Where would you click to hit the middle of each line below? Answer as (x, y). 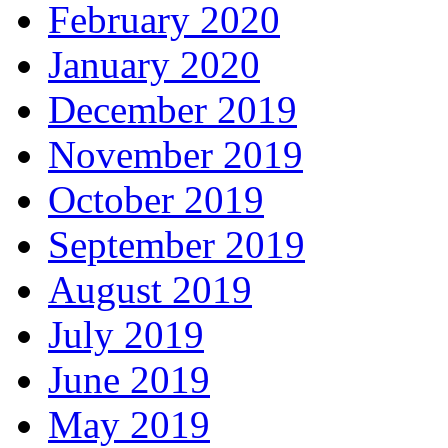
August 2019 (150, 289)
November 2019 (175, 154)
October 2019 (156, 199)
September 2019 (176, 244)
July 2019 (126, 334)
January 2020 (154, 64)
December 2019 (172, 109)
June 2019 (129, 379)
